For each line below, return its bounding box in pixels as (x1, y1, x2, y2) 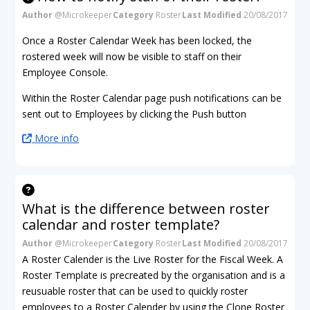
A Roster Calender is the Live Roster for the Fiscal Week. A (22, 252, 283, 266)
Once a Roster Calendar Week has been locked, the (22, 33, 252, 47)
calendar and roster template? (22, 215, 219, 234)
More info (32, 131, 79, 145)
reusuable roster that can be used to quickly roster (22, 284, 248, 298)
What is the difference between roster (22, 199, 270, 218)
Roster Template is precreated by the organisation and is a (22, 268, 285, 282)
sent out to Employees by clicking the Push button (22, 107, 246, 120)
